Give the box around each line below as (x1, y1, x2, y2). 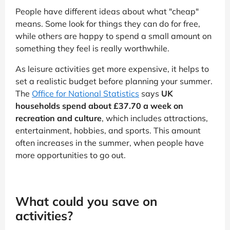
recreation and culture (15, 113, 102, 124)
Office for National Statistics (32, 88, 139, 99)
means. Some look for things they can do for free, (15, 18, 200, 29)
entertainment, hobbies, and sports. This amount (15, 125, 201, 136)
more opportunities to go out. (15, 150, 126, 161)
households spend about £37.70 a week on (15, 101, 183, 111)
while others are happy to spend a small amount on (15, 31, 212, 42)
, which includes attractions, (102, 113, 208, 124)
